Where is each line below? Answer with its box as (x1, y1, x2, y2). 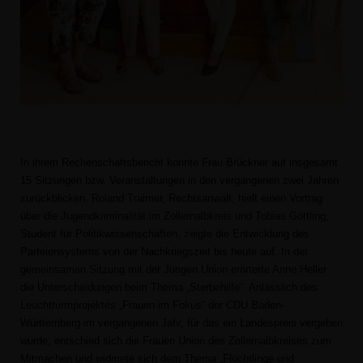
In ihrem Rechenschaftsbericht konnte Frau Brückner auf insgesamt (20, 156, 338, 169)
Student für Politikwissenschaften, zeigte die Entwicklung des (20, 228, 310, 241)
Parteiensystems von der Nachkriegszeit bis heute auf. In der (20, 246, 308, 258)
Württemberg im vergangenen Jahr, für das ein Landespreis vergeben (20, 317, 343, 330)
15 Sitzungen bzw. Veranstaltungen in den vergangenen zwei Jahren (20, 174, 339, 187)
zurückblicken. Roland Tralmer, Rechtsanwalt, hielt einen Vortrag (20, 192, 322, 205)
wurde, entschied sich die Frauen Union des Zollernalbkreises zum (20, 335, 331, 348)
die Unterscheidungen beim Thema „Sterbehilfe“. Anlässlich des (20, 281, 318, 294)
